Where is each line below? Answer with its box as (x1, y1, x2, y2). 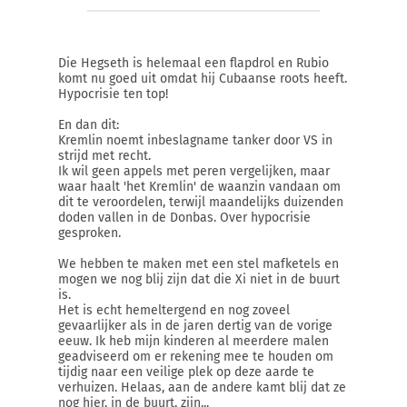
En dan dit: (58, 117, 119, 133)
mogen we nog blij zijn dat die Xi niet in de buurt (58, 272, 340, 287)
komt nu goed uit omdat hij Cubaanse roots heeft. (58, 71, 347, 86)
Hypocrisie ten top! (58, 86, 168, 102)
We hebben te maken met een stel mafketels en (58, 256, 339, 272)
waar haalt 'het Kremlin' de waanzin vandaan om (58, 179, 341, 194)
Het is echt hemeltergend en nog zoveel (58, 303, 290, 318)
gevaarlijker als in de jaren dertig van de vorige (58, 318, 333, 333)
